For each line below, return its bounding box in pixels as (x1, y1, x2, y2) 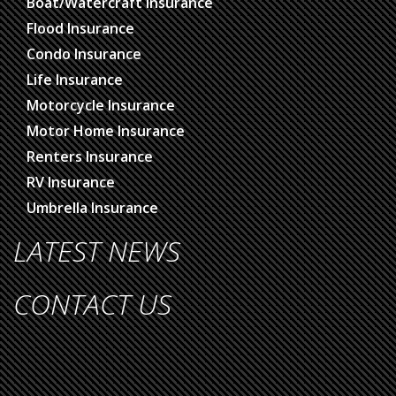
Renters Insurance (27, 147, 153, 167)
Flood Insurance (27, 19, 134, 39)
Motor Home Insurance (27, 121, 185, 141)
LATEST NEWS (13, 232, 180, 270)
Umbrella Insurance (27, 198, 158, 218)
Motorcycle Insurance (27, 95, 175, 116)
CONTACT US (13, 285, 171, 324)
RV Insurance (27, 172, 115, 193)
